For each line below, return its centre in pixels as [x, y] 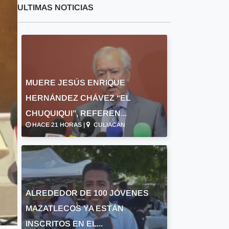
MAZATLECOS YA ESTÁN [74, 208]
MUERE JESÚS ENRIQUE [75, 83]
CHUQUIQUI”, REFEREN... [76, 113]
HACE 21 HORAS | [58, 125]
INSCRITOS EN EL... [64, 224]
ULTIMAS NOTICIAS [55, 7]
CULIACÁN [108, 125]
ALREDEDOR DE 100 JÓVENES [87, 193]
